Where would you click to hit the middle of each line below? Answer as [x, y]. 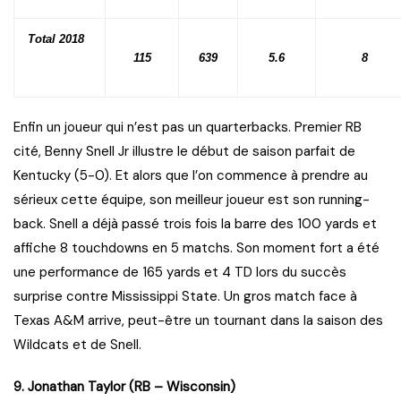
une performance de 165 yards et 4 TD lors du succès [180, 273]
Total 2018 [56, 39]
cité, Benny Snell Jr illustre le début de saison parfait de [184, 152]
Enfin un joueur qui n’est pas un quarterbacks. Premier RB [188, 128]
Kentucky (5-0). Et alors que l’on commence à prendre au [191, 176]
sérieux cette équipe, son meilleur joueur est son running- [192, 200]
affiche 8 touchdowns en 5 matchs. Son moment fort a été [196, 248]
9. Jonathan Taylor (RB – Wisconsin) [124, 387]
